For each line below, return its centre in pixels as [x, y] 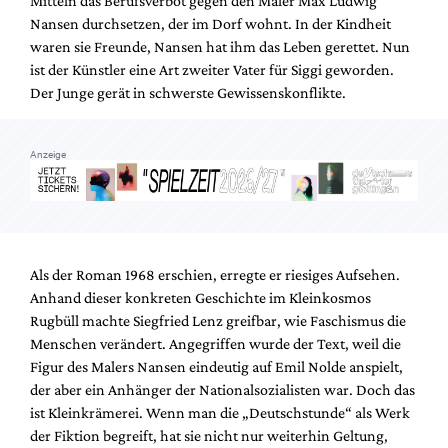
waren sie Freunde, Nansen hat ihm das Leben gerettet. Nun [220, 47]
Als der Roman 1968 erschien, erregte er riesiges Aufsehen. [215, 274]
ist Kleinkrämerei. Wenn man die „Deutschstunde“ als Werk [220, 412]
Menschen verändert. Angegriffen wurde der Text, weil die [215, 343]
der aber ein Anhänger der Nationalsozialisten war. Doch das [222, 389]
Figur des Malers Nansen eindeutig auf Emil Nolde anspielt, [216, 366]
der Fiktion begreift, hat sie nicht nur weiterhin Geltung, [209, 435]
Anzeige [48, 155]
